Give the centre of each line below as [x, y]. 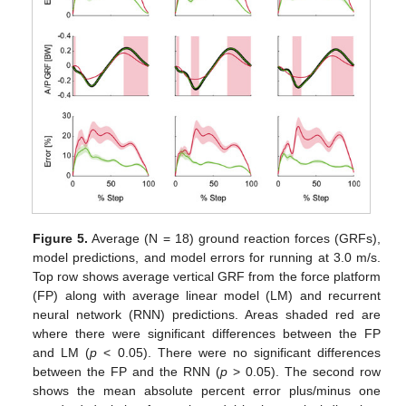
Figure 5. [61, 239]
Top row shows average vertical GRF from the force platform [207, 277]
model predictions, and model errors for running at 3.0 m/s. [207, 258]
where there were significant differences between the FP [207, 334]
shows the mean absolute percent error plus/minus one [207, 391]
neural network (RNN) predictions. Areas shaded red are [207, 315]
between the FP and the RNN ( [127, 372]
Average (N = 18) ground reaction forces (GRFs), [234, 239]
